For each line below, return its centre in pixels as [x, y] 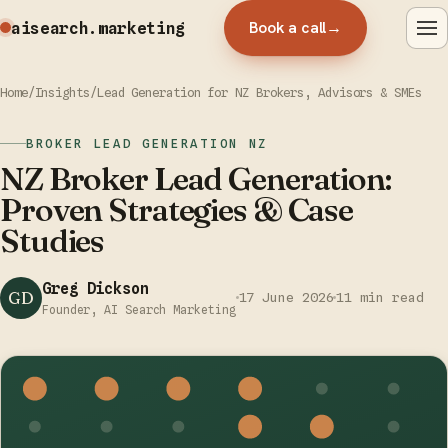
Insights [62, 92]
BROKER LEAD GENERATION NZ [147, 144]
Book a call [288, 28]
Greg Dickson [95, 288]
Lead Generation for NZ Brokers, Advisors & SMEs [259, 92]
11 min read [380, 297]
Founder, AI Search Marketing [139, 309]
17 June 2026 [286, 297]
